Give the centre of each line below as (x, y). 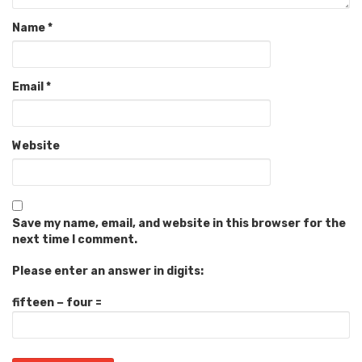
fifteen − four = (57, 303)
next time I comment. (75, 240)
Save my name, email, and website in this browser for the (179, 224)
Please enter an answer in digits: (108, 271)
